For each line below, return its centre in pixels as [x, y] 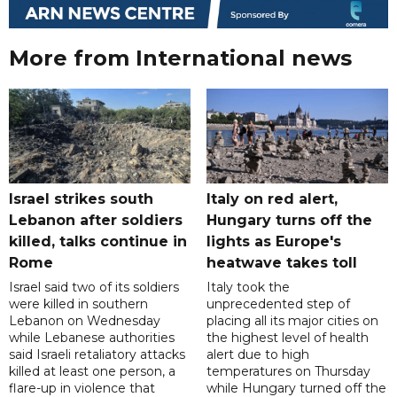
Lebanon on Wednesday [85, 321]
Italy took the [248, 288]
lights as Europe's [273, 242]
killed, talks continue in [98, 242]
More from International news [180, 58]
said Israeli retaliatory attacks [97, 355]
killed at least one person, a [92, 372]
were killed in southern [78, 304]
